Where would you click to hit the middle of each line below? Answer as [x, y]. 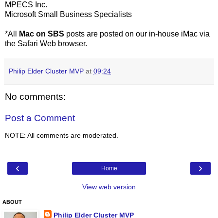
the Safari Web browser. [46, 44]
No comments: [35, 97]
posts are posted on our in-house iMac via [137, 34]
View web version [109, 187]
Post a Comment [40, 118]
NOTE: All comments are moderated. [62, 136]
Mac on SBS [42, 34]
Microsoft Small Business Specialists [68, 15]
